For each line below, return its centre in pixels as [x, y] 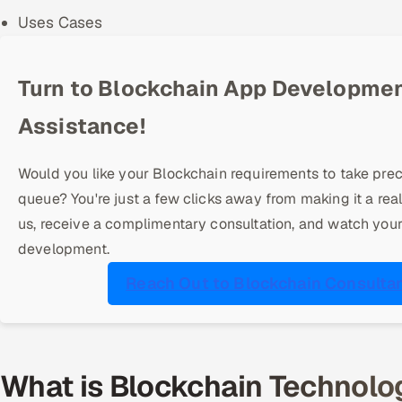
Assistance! [82, 126]
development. [64, 249]
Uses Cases [61, 22]
